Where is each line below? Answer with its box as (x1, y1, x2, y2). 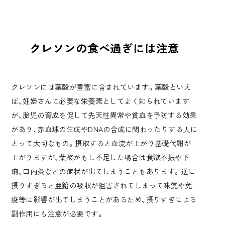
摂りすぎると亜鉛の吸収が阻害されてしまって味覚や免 (11, 179, 193, 190)
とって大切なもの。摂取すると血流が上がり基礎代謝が (11, 137, 191, 148)
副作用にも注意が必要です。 (11, 207, 104, 218)
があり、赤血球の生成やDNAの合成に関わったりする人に (11, 123, 198, 134)
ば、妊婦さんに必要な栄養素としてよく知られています (11, 95, 190, 106)
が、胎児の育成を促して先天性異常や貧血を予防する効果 (11, 109, 197, 120)
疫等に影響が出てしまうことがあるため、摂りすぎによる (11, 193, 197, 204)
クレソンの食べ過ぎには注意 (30, 39, 179, 56)
